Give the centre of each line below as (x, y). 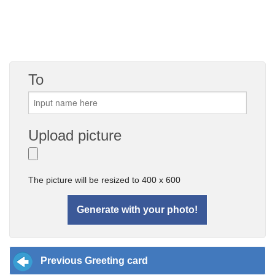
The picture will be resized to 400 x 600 (105, 180)
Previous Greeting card (94, 260)
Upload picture (75, 135)
